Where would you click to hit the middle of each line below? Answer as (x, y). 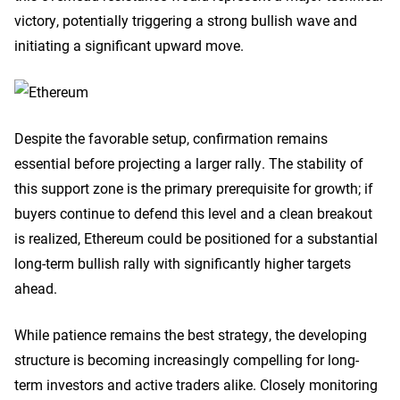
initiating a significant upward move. (129, 45)
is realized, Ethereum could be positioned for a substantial (196, 238)
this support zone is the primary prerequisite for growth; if (194, 188)
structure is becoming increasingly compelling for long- (187, 359)
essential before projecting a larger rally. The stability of (189, 163)
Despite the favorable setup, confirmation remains (171, 138)
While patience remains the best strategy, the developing (191, 334)
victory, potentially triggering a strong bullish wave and (186, 20)
